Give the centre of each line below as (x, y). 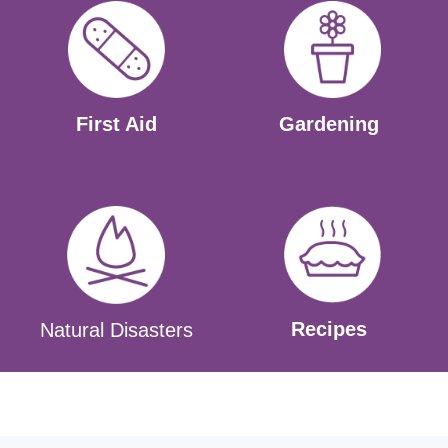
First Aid (116, 124)
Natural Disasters (116, 330)
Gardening (329, 124)
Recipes (329, 329)
